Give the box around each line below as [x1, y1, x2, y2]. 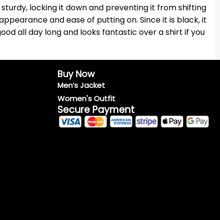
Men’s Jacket [57, 80, 105, 91]
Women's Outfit [57, 93, 115, 104]
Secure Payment [57, 103, 135, 117]
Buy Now [57, 68, 95, 81]
